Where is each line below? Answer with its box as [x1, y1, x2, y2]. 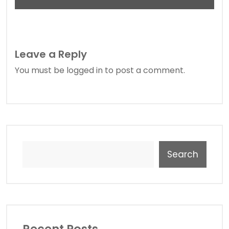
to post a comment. [103, 64, 185, 76]
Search [167, 148, 198, 161]
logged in [66, 64, 103, 76]
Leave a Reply [15, 47, 87, 61]
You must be [15, 64, 66, 76]
